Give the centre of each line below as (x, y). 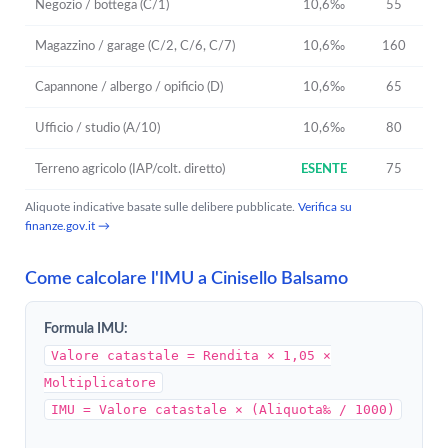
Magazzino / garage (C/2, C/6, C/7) (135, 46)
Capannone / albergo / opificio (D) (129, 87)
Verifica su (325, 207)
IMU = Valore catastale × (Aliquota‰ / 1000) (223, 409)
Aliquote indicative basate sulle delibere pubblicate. (161, 207)
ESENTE (324, 169)
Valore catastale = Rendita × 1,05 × (191, 355)
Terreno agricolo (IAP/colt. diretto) (130, 169)
